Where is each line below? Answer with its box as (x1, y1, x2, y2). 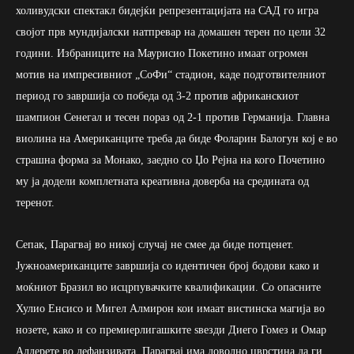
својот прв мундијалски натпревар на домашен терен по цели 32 (16, 25, 326, 38)
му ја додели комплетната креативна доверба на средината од (16, 175, 309, 187)
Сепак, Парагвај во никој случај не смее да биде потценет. (16, 238, 294, 250)
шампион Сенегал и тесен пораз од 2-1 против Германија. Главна (16, 111, 330, 123)
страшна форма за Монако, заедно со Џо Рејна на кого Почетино (16, 153, 325, 166)
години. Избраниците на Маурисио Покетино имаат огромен (16, 47, 308, 59)
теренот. (16, 196, 55, 209)
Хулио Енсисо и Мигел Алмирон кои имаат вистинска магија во (16, 302, 325, 314)
